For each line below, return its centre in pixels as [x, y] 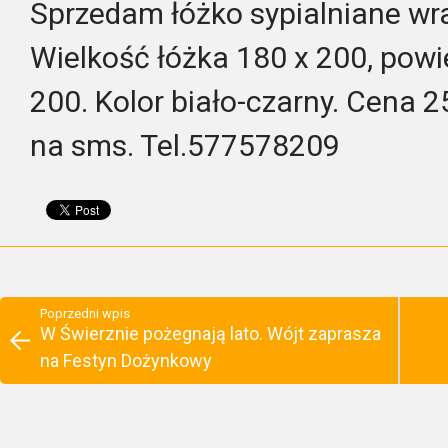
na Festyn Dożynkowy [126, 360]
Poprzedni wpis [85, 313]
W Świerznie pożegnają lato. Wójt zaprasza [210, 333]
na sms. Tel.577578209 [185, 145]
